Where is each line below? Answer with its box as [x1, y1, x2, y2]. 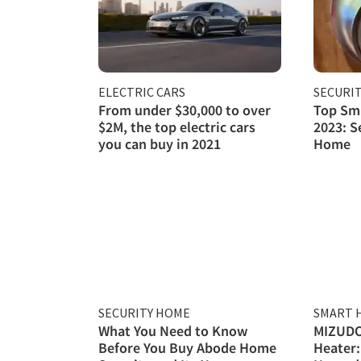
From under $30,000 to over [98, 100, 271, 119]
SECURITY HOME [98, 304, 190, 321]
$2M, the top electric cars [98, 117, 255, 136]
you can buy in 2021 [98, 134, 221, 153]
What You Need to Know [98, 321, 247, 340]
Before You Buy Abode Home [98, 338, 276, 357]
